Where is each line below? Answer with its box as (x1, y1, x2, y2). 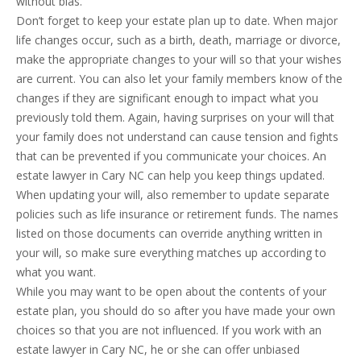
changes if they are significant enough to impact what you (16, 90, 318, 106)
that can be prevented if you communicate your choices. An (16, 148, 326, 164)
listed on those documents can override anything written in (16, 226, 322, 241)
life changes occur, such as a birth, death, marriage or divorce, (16, 32, 341, 48)
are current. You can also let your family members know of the (16, 71, 342, 86)
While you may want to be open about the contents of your (16, 284, 326, 299)
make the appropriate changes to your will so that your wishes (16, 52, 342, 67)
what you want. (16, 264, 96, 280)
